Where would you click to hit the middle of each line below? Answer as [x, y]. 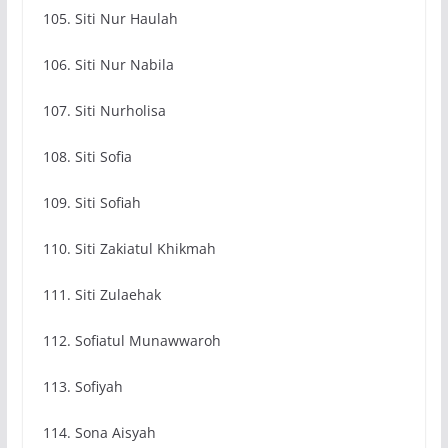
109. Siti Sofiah [91, 203]
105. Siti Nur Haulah [110, 19]
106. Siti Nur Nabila [108, 65]
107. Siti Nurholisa [104, 111]
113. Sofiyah [82, 387]
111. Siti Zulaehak [101, 295]
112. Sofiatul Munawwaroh [131, 341]
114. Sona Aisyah [99, 433]
